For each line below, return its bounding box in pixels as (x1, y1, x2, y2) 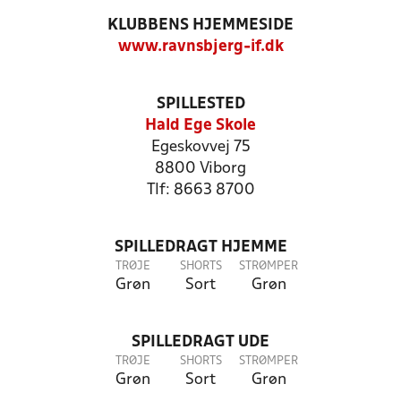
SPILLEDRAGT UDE (132, 335, 269, 350)
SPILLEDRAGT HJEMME (114, 240, 287, 255)
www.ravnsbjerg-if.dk (117, 39, 284, 55)
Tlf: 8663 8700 (146, 183, 255, 198)
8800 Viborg (155, 161, 246, 176)
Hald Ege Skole (145, 118, 256, 133)
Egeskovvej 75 (150, 140, 251, 155)
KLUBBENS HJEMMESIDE (107, 18, 294, 33)
